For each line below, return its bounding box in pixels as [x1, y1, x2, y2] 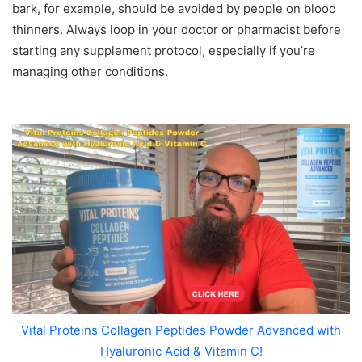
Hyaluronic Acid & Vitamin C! [99, 343, 263, 359]
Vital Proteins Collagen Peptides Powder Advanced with [21, 322, 341, 338]
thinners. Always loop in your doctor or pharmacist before [12, 21, 341, 37]
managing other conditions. [12, 63, 168, 79]
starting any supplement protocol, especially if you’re [12, 42, 315, 58]
